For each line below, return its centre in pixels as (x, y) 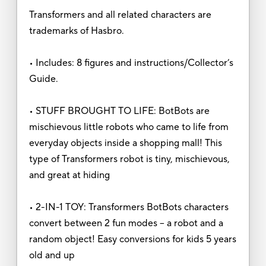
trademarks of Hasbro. (76, 31)
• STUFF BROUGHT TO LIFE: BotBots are (119, 111)
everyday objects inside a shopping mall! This (125, 143)
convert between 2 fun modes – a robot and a (126, 223)
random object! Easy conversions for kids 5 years (132, 239)
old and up (52, 255)
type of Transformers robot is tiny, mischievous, (129, 159)
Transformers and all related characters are (120, 15)
